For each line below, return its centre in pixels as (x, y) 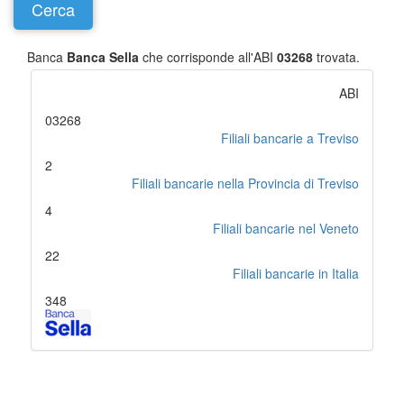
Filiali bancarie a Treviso (290, 138)
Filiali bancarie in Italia (296, 273)
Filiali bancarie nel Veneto (286, 228)
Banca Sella (103, 57)
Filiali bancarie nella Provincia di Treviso (245, 183)
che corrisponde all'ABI (208, 57)
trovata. (336, 57)
